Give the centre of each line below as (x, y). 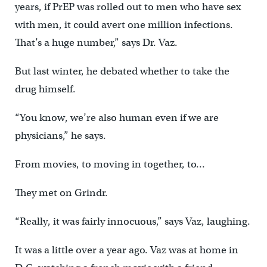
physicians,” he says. (60, 135)
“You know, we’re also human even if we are (117, 117)
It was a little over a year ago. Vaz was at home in (126, 250)
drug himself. (45, 89)
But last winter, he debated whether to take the (122, 71)
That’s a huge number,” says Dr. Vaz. (96, 42)
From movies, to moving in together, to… (110, 164)
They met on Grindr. (61, 193)
